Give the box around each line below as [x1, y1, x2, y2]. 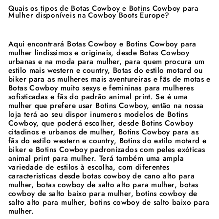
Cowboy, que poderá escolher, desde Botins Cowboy [8, 117, 194, 129]
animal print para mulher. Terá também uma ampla [8, 153, 184, 164]
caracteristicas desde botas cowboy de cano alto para [8, 170, 195, 181]
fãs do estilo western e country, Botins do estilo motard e [8, 135, 207, 146]
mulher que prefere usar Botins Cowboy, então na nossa [8, 100, 204, 111]
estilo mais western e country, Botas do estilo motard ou [8, 65, 203, 76]
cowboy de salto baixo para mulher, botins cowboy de [8, 188, 197, 199]
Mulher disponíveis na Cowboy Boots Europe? [8, 9, 170, 21]
